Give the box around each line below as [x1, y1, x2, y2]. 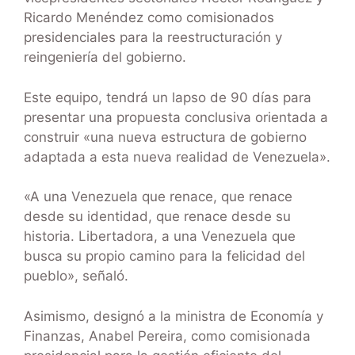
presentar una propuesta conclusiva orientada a [24, 109, 328, 125]
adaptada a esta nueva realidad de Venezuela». [24, 148, 330, 165]
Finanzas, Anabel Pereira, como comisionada [24, 327, 311, 344]
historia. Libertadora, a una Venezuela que [24, 228, 296, 245]
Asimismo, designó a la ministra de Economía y [24, 307, 323, 324]
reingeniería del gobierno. [24, 49, 186, 66]
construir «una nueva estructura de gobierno [24, 128, 307, 145]
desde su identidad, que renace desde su [24, 208, 291, 225]
